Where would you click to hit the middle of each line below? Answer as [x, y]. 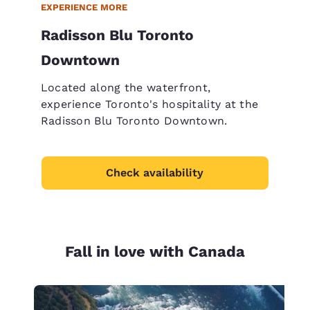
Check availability [155, 172]
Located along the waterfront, [126, 87]
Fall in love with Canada [155, 251]
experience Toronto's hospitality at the [149, 104]
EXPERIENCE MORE [84, 7]
